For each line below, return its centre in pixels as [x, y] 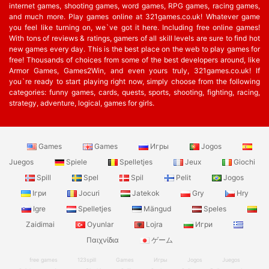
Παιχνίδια [104, 240]
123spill [86, 260]
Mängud [157, 209]
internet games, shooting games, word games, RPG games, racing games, [134, 6]
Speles [215, 209]
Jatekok [146, 193]
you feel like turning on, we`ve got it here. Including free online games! [134, 27]
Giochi [243, 162]
